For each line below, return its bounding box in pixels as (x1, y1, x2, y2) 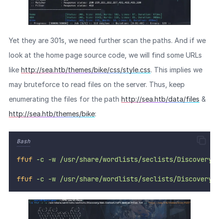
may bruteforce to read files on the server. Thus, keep (8, 80, 185, 88)
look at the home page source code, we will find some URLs (8, 50, 202, 59)
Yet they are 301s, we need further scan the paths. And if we (8, 36, 206, 44)
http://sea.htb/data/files (121, 94, 199, 103)
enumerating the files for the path (8, 94, 121, 103)
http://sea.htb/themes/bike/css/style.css (21, 65, 151, 74)
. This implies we (150, 65, 202, 74)
